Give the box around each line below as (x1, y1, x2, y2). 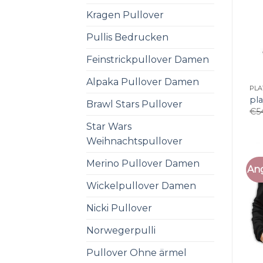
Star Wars (86, 120, 131, 132)
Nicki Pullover (86, 202, 152, 214)
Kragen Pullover (86, 9, 164, 21)
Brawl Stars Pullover (86, 98, 183, 110)
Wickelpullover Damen (86, 180, 196, 191)
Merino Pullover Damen (86, 157, 200, 169)
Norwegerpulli (86, 224, 156, 236)
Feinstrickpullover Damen (86, 53, 209, 65)
